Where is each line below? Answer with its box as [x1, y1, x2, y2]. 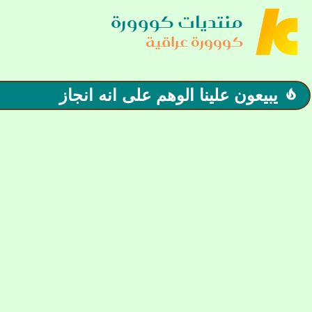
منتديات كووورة [111, 6, 243, 38]
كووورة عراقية [146, 29, 243, 54]
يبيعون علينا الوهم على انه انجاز [59, 86, 278, 104]
